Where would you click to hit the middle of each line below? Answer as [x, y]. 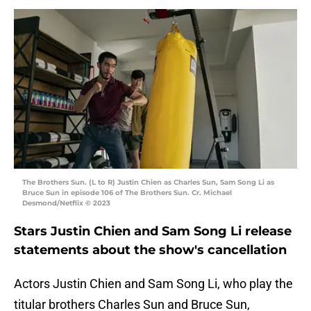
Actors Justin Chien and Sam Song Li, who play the [153, 284]
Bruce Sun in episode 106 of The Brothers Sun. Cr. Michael [127, 193]
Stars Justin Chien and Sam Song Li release [153, 232]
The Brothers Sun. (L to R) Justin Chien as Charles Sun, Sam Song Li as [148, 183]
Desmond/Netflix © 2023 [66, 203]
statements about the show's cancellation [150, 250]
